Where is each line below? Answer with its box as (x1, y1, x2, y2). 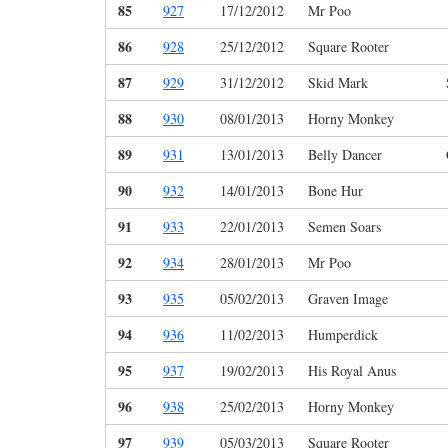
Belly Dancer (308, 145, 382, 165)
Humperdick (308, 325, 378, 345)
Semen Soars (308, 217, 381, 237)
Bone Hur (308, 181, 363, 201)
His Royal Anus (308, 361, 396, 381)
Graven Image (308, 289, 388, 309)
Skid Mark (308, 73, 368, 93)
